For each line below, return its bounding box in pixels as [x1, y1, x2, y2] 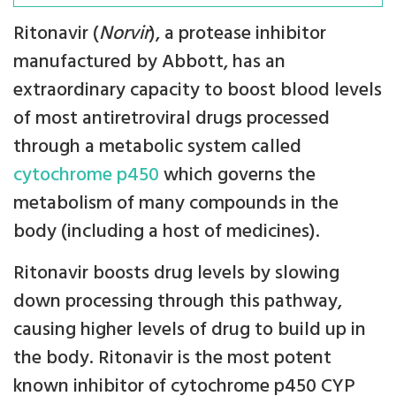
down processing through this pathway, [13, 286, 342, 317]
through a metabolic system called [13, 132, 301, 163]
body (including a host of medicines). [13, 217, 320, 247]
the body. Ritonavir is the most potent [13, 343, 331, 374]
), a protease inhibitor [149, 19, 326, 49]
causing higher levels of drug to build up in [13, 315, 366, 346]
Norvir [99, 19, 149, 49]
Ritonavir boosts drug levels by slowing [13, 258, 339, 289]
